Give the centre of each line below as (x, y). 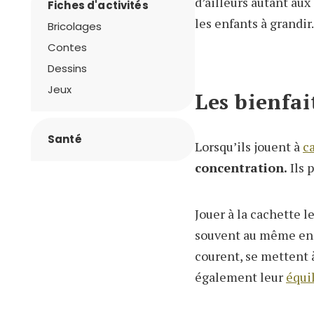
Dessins (67, 68)
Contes (67, 47)
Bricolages (75, 26)
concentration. (241, 168)
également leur (240, 277)
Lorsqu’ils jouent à (249, 147)
